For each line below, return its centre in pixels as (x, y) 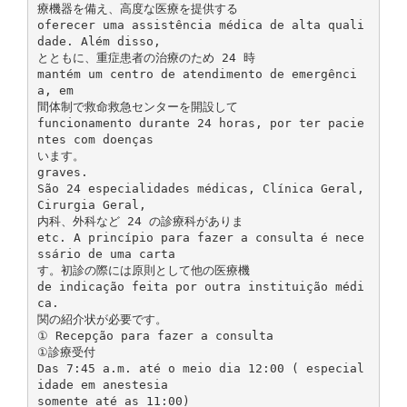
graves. (62, 172)
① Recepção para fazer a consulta (155, 335)
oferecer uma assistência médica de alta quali (200, 25)
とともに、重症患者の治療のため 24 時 (146, 57)
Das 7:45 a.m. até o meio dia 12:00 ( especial (200, 368)
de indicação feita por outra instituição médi (200, 286)
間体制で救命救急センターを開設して (137, 106)
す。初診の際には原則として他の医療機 (143, 270)
